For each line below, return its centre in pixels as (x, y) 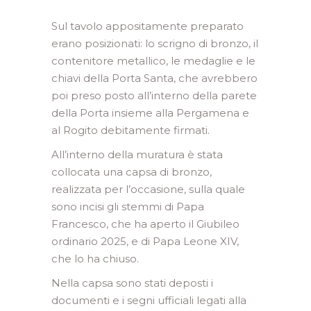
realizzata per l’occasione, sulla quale (148, 189)
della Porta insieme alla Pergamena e (150, 113)
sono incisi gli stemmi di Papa (128, 207)
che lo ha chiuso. (95, 259)
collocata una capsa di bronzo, (132, 172)
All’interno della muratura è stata (137, 154)
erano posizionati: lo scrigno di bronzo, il (155, 43)
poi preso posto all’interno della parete (154, 95)
